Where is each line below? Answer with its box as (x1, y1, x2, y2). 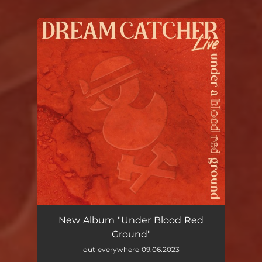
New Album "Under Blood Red (58, 215, 204, 226)
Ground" (111, 229, 151, 240)
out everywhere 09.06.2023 (82, 245, 180, 254)
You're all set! (73, 42, 123, 51)
